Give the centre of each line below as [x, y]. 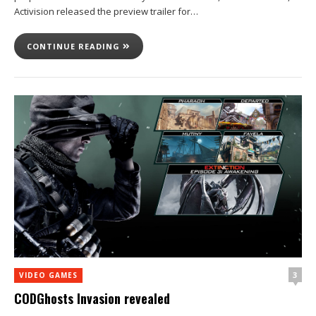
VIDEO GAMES [48, 275]
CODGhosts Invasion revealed [92, 298]
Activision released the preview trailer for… [106, 11]
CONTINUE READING [75, 46]
